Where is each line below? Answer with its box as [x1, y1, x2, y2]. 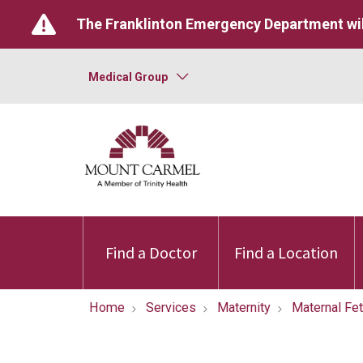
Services [146, 300, 196, 315]
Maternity [217, 300, 271, 315]
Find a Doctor [105, 242, 197, 263]
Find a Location [234, 242, 339, 263]
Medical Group [88, 70, 168, 83]
